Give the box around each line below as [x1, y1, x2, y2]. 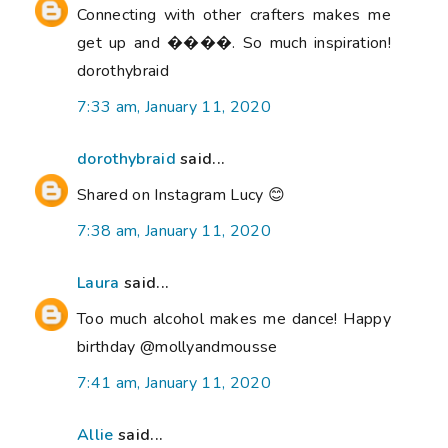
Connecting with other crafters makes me [77, 4, 391, 27]
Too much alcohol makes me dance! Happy [77, 308, 391, 331]
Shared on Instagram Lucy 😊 [77, 184, 286, 207]
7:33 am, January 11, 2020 [77, 96, 271, 119]
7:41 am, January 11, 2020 [77, 372, 271, 395]
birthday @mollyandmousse [77, 336, 278, 359]
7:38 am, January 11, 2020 [77, 220, 271, 243]
